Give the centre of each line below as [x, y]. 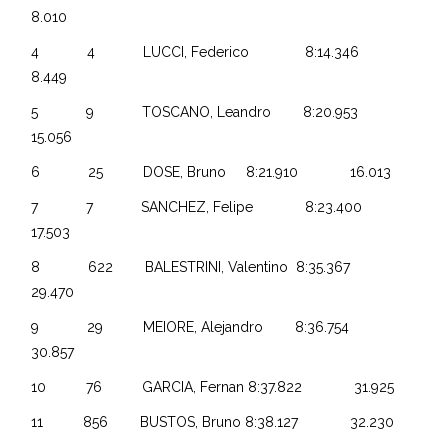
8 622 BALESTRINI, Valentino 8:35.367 [215, 266]
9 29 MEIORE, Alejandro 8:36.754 [214, 326]
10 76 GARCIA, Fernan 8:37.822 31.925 [215, 386]
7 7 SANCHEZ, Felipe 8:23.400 [221, 206]
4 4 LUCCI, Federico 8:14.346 [219, 51]
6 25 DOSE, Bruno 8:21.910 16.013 [213, 171]
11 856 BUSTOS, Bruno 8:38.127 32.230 [215, 421]
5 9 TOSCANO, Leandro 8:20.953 [219, 111]
